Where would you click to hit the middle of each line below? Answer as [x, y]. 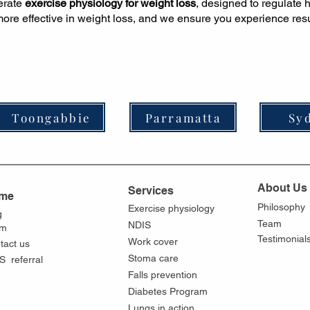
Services [151, 191]
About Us [282, 188]
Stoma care [153, 258]
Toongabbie [52, 117]
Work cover [153, 241]
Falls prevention [163, 275]
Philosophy [281, 207]
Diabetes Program [168, 291]
